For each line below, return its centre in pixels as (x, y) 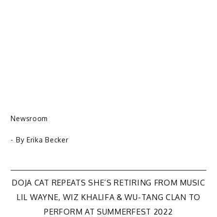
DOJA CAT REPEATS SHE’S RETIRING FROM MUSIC (108, 182)
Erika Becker (47, 139)
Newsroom (30, 118)
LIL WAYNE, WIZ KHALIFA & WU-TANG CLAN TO (108, 197)
